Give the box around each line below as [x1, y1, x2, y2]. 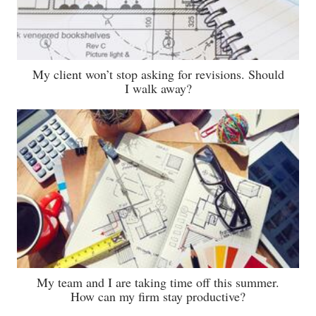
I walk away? [124, 80, 192, 97]
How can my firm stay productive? [71, 288, 245, 305]
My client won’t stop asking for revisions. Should [32, 66, 284, 83]
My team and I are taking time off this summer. [37, 274, 279, 291]
